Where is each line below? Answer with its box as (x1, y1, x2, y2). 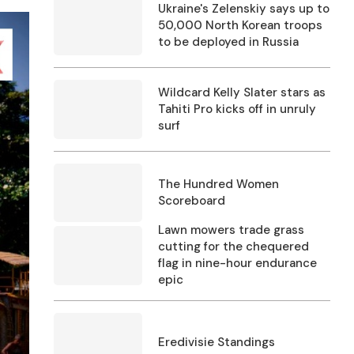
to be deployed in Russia (158, 34, 299, 51)
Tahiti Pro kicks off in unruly (158, 100, 316, 117)
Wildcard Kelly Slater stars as (158, 84, 326, 100)
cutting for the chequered (158, 239, 309, 255)
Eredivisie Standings (158, 334, 275, 351)
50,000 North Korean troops (158, 17, 322, 34)
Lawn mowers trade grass (158, 222, 304, 239)
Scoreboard (158, 192, 225, 209)
